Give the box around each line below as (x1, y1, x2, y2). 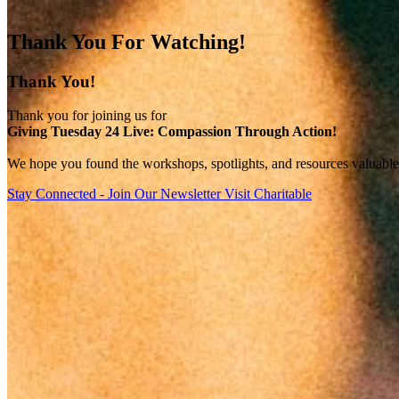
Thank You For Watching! (7, 29, 246, 53)
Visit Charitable (224, 186, 312, 202)
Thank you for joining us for (7, 108, 167, 124)
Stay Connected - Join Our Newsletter (7, 186, 224, 202)
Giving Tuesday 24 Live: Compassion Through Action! (7, 124, 337, 140)
